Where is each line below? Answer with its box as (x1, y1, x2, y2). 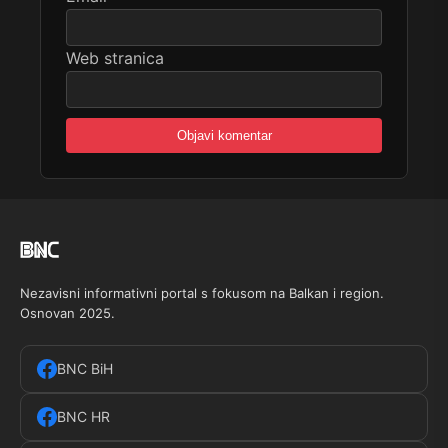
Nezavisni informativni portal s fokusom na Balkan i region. (20, 285, 384, 302)
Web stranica (66, 48, 164, 69)
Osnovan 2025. (20, 305, 115, 322)
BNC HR (57, 408, 110, 426)
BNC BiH (57, 360, 113, 378)
